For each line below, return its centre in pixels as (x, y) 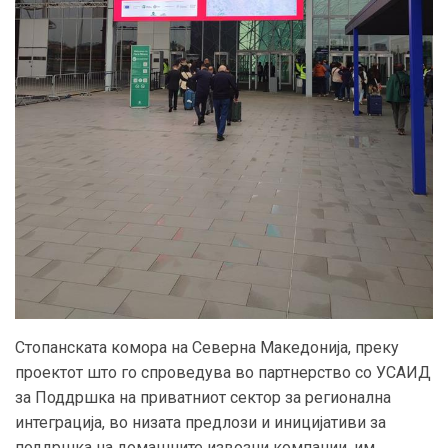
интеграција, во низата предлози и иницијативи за (200, 423)
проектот (51, 373)
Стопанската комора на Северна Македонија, (185, 348)
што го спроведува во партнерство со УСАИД (259, 373)
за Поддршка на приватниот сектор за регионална (203, 398)
